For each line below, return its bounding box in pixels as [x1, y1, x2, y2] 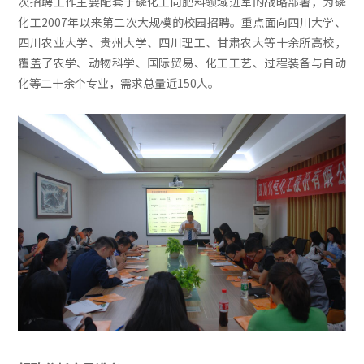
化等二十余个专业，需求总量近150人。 [18, 75, 220, 91]
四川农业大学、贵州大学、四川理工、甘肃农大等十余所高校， [18, 34, 346, 50]
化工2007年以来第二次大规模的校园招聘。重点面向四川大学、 [18, 14, 346, 30]
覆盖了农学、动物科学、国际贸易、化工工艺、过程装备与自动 [18, 54, 346, 71]
